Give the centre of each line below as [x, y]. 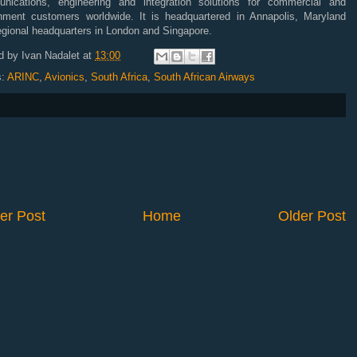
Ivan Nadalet [51, 56]
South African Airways [204, 77]
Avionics [65, 77]
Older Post [312, 216]
